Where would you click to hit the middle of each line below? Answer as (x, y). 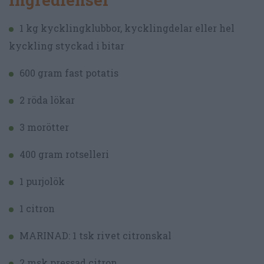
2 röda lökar (47, 100)
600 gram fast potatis (69, 73)
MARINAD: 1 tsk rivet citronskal (95, 236)
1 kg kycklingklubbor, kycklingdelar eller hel (127, 28)
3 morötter (44, 127)
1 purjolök (42, 181)
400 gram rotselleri (64, 154)
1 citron (37, 209)
